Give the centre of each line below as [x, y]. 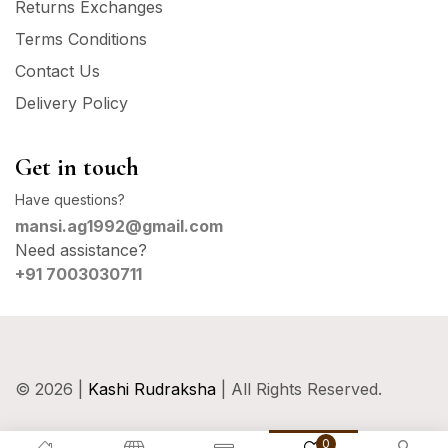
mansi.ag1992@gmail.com [119, 225]
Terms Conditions [81, 38]
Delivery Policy [71, 102]
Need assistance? [81, 249]
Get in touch [77, 167]
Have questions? [70, 199]
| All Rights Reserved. [299, 388]
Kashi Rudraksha [152, 388]
